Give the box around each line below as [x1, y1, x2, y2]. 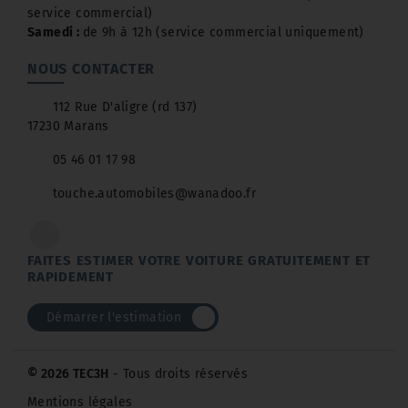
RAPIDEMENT [27, 269, 115, 285]
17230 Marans [27, 118, 109, 134]
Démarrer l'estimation [46, 310, 182, 325]
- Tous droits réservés [108, 366, 249, 382]
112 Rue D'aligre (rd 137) [52, 99, 198, 115]
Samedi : [27, 25, 83, 40]
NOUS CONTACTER [27, 60, 156, 77]
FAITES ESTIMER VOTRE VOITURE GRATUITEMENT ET [27, 252, 372, 269]
